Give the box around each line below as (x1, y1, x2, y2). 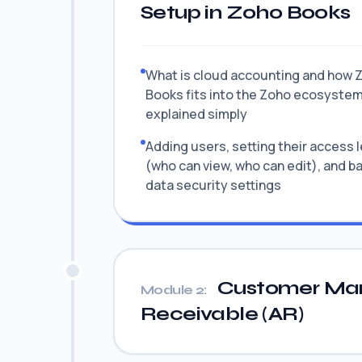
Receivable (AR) (141, 302, 303, 326)
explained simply (145, 105, 247, 123)
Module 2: (141, 282, 207, 297)
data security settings (145, 176, 281, 194)
